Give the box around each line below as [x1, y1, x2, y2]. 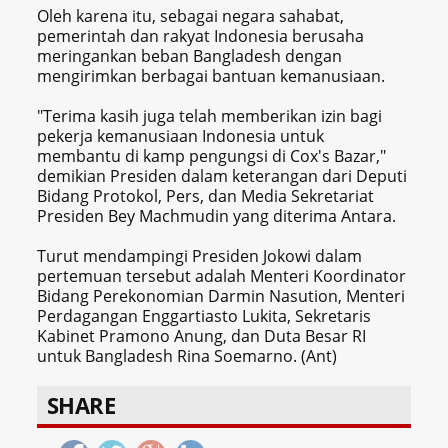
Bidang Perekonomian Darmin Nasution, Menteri [37, 284, 406, 307]
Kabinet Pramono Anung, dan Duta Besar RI [37, 324, 367, 347]
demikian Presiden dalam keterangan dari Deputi [37, 164, 408, 187]
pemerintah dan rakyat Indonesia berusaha [37, 24, 365, 47]
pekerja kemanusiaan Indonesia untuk [37, 124, 325, 147]
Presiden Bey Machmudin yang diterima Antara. [37, 204, 397, 227]
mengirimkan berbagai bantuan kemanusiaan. [37, 64, 386, 87]
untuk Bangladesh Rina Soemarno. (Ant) [37, 344, 338, 367]
